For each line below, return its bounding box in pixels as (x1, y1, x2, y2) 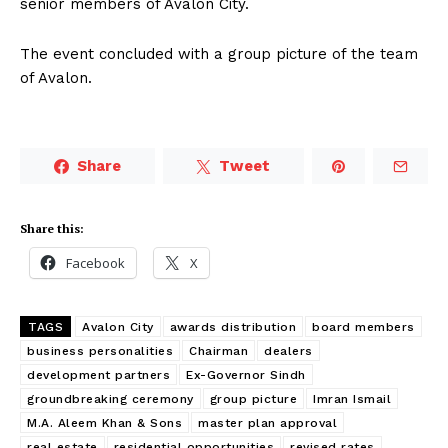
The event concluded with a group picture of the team (20, 45, 418, 64)
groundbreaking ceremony (27, 392, 194, 407)
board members (312, 320, 415, 335)
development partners (27, 368, 170, 383)
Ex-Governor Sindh (186, 368, 306, 383)
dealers (264, 344, 313, 359)
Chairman (189, 344, 248, 359)
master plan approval (198, 416, 337, 431)
